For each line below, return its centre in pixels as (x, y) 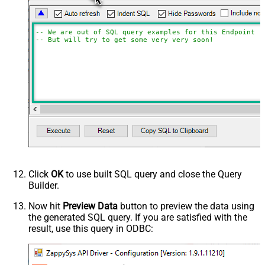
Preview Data (90, 206)
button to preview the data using (186, 206)
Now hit (46, 206)
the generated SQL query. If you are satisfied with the (138, 218)
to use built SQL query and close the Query (153, 174)
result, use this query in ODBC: (91, 229)
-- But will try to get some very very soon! (124, 40)
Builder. (44, 186)
